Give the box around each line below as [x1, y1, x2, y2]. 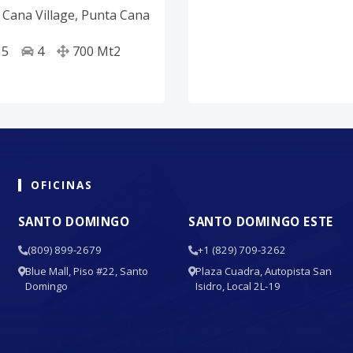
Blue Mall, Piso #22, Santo [24, 264, 148, 278]
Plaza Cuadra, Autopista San [195, 264, 332, 278]
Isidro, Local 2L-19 [195, 279, 281, 293]
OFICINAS [30, 177, 93, 192]
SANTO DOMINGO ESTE [188, 214, 333, 229]
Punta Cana [81, 6, 150, 24]
